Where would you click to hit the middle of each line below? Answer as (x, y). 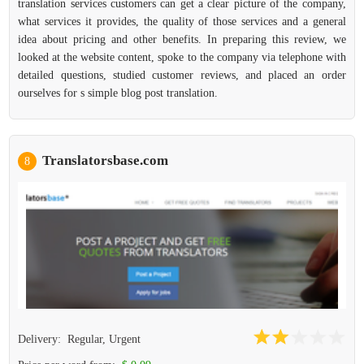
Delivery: (41, 339)
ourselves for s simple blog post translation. (118, 93)
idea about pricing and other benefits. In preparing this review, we (182, 39)
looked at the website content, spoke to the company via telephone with (182, 57)
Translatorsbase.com (106, 160)
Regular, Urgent (104, 339)
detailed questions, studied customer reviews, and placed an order (182, 75)
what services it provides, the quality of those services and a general (182, 22)
